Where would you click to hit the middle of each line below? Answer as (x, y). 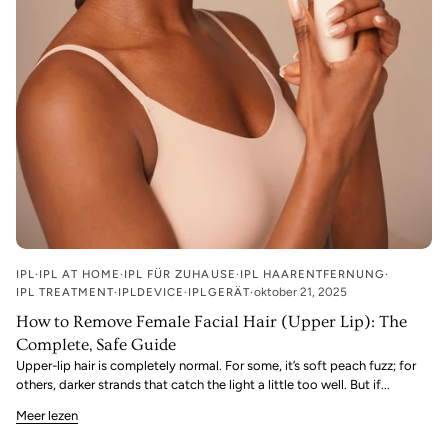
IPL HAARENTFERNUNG (312, 273)
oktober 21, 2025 (300, 291)
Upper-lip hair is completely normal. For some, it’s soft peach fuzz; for (216, 365)
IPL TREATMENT (65, 291)
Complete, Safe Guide (96, 344)
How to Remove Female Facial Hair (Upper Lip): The (211, 321)
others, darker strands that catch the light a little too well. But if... (203, 384)
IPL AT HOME (80, 273)
